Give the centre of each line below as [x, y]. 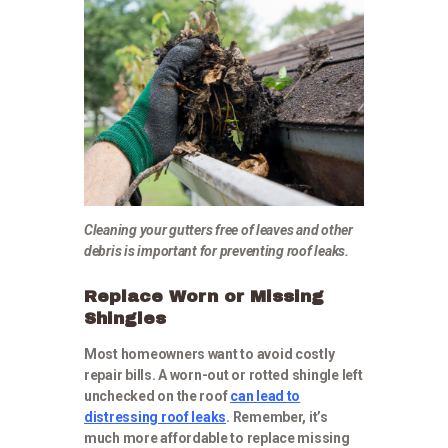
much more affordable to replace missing [217, 438]
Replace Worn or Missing [204, 296]
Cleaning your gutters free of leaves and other [218, 230]
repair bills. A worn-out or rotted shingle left [223, 375]
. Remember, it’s [277, 417]
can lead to [265, 396]
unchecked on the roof [157, 396]
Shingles [125, 318]
